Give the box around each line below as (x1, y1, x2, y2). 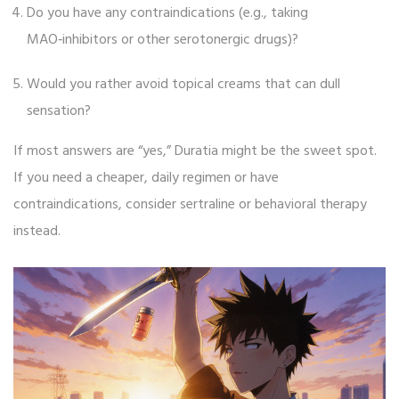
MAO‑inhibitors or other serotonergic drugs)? (27, 28, 298, 53)
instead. (13, 220, 61, 244)
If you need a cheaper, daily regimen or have (13, 167, 279, 191)
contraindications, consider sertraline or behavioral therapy (13, 193, 367, 217)
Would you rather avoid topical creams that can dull (27, 73, 340, 97)
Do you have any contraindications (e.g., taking (27, 2, 308, 26)
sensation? (27, 100, 91, 124)
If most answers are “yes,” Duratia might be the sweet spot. (13, 140, 377, 164)
